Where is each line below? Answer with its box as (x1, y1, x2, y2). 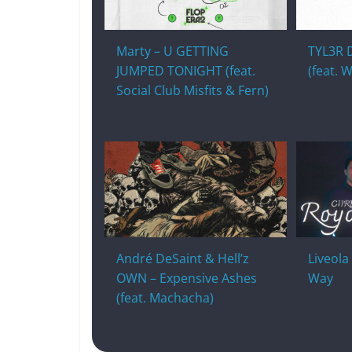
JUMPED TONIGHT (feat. (116, 61, 255, 79)
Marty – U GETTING (116, 42, 229, 60)
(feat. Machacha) (116, 288, 214, 306)
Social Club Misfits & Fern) (116, 81, 269, 99)
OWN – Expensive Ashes (116, 269, 257, 287)
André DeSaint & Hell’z (116, 249, 249, 267)
